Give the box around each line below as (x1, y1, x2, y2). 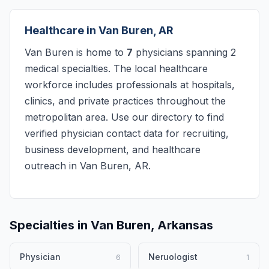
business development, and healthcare (25, 144, 201, 156)
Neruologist (148, 252, 198, 262)
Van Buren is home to (25, 46, 127, 58)
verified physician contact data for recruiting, (25, 127, 229, 139)
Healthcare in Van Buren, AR (25, 24, 174, 37)
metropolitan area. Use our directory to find (25, 111, 224, 123)
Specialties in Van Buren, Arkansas (10, 218, 213, 232)
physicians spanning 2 (133, 46, 236, 58)
